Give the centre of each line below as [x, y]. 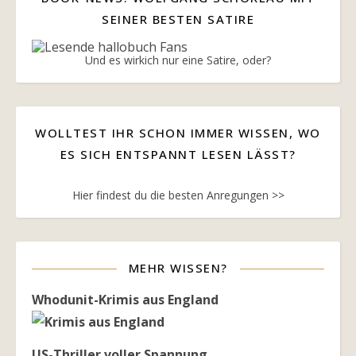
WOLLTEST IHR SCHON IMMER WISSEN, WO [178, 133]
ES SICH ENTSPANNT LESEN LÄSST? [178, 155]
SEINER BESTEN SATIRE [178, 19]
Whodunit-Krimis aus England [125, 300]
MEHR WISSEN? [178, 268]
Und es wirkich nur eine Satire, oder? [178, 60]
